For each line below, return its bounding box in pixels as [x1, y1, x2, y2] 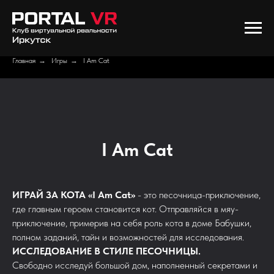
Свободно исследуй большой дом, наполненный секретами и [12, 259, 257, 271]
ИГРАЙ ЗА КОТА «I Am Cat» [12, 189, 135, 201]
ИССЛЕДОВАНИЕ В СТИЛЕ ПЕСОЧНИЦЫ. [12, 245, 201, 257]
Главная [12, 56, 35, 65]
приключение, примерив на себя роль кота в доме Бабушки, [12, 217, 251, 229]
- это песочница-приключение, [135, 189, 261, 201]
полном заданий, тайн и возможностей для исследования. [12, 231, 244, 243]
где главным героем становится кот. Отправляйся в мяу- [12, 203, 239, 215]
